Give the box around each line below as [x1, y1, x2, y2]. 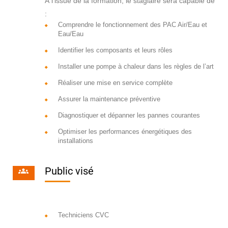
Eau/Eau [58, 30, 83, 38]
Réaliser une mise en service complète [58, 79, 173, 87]
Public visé [44, 165, 94, 178]
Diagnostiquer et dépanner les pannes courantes [58, 111, 200, 120]
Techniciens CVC [58, 211, 109, 219]
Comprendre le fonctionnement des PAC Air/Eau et [58, 21, 207, 29]
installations [58, 137, 93, 145]
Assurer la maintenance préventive [58, 95, 160, 103]
